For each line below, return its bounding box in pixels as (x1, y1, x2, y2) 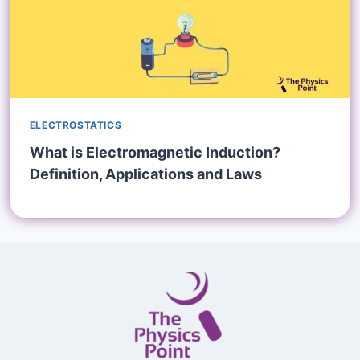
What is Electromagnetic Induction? (29, 144, 280, 162)
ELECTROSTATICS (29, 118, 122, 131)
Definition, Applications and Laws (29, 166, 262, 183)
